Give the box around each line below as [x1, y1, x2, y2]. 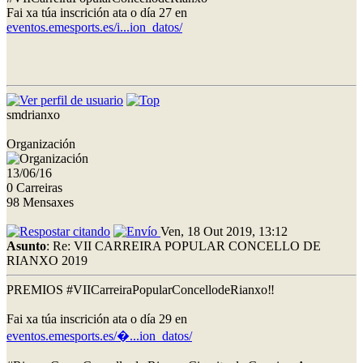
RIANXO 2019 [6, 253, 88, 267]
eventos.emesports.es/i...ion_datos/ [6, 19, 182, 34]
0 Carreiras [6, 180, 62, 194]
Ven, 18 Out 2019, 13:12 [160, 224, 288, 238]
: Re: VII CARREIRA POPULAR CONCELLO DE [46, 238, 321, 253]
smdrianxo [6, 107, 60, 122]
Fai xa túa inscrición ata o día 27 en [6, 5, 187, 19]
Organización [6, 136, 75, 151]
